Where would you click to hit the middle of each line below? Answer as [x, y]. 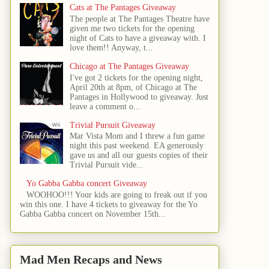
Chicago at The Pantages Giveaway [129, 66]
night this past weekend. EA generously [136, 146]
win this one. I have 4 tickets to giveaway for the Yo [109, 205]
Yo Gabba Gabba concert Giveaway [86, 184]
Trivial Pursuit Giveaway [112, 125]
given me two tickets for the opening [132, 28]
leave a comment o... [105, 106]
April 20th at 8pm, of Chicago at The [133, 87]
